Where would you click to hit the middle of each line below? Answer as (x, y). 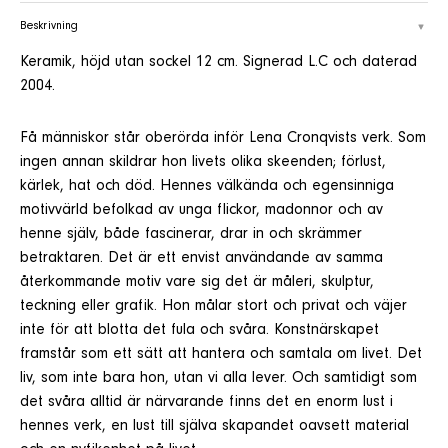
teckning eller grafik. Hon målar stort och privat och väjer (213, 306)
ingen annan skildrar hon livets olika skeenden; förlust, (203, 162)
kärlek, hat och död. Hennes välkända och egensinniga (207, 186)
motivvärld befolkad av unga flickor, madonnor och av (201, 210)
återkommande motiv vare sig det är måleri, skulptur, (197, 282)
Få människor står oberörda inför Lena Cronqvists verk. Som (223, 138)
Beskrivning (49, 26)
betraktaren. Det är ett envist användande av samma (201, 258)
